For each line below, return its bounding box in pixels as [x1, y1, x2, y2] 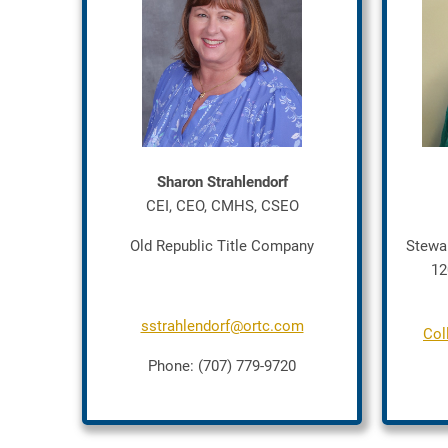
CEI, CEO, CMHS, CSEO [145, 197, 299, 215]
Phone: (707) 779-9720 [148, 357, 296, 375]
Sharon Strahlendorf [156, 173, 288, 191]
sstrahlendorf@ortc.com [140, 317, 304, 335]
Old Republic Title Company [130, 237, 314, 255]
